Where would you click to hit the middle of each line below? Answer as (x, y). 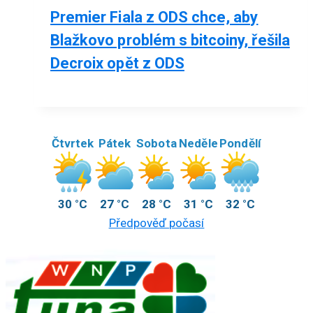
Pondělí (240, 144)
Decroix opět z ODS (117, 64)
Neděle (198, 144)
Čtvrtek (73, 144)
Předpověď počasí (156, 223)
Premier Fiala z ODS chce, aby (154, 17)
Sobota (156, 144)
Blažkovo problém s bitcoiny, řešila (170, 41)
